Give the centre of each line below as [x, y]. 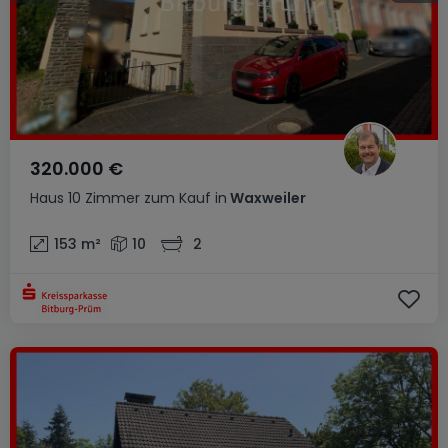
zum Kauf [177, 198]
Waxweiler [266, 198]
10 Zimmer [104, 198]
